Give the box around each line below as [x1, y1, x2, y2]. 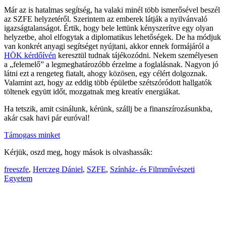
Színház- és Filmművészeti [110, 164, 195, 174]
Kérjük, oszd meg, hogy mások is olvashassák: [4, 147, 152, 156]
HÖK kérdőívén [4, 50, 56, 60]
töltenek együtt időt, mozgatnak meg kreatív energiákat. [4, 87, 180, 96]
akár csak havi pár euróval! [4, 113, 90, 122]
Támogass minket [4, 130, 60, 139]
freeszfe [4, 164, 29, 174]
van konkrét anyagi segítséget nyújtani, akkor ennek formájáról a [4, 41, 209, 50]
